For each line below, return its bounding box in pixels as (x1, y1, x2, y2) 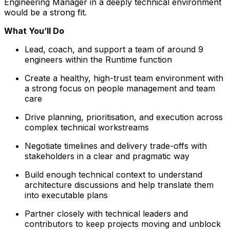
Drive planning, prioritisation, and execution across (25, 111, 223, 122)
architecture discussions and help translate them (25, 179, 214, 190)
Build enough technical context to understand (25, 169, 202, 180)
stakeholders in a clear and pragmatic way (25, 150, 189, 161)
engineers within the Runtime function (25, 54, 172, 65)
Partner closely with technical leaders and (25, 208, 188, 219)
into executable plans (25, 189, 108, 200)
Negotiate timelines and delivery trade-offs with (25, 140, 207, 151)
